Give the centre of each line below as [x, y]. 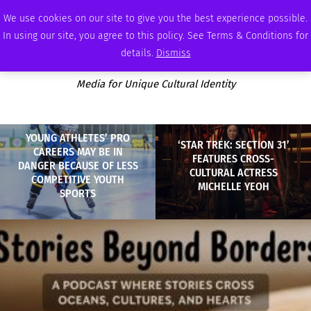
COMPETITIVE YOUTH [78, 179]
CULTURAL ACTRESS [233, 172]
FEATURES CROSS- [233, 158]
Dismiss [173, 53]
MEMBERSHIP [212, 12]
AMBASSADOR [132, 12]
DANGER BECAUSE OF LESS [78, 165]
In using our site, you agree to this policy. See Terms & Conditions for [155, 36]
